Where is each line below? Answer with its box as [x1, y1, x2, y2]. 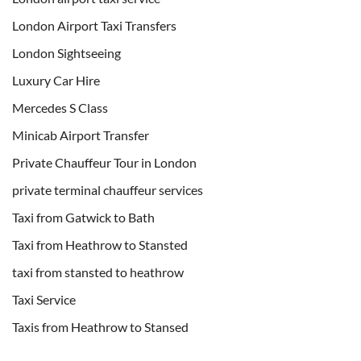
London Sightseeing [12, 44, 121, 60]
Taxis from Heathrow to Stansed [12, 318, 189, 334]
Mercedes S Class [12, 99, 108, 115]
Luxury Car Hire [12, 72, 100, 88]
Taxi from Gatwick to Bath [12, 209, 155, 225]
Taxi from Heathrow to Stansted [12, 236, 188, 252]
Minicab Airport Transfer [12, 127, 149, 143]
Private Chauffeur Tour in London [12, 154, 197, 170]
